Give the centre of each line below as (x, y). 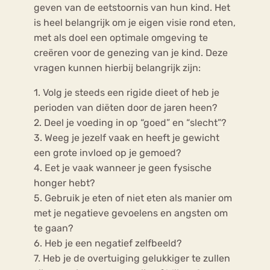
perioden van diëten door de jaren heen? (126, 107)
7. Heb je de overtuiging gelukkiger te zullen (132, 258)
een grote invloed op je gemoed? (108, 152)
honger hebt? (64, 183)
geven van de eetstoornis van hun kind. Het (132, 7)
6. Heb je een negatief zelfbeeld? (108, 243)
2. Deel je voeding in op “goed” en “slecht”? (130, 122)
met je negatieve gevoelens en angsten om (131, 213)
